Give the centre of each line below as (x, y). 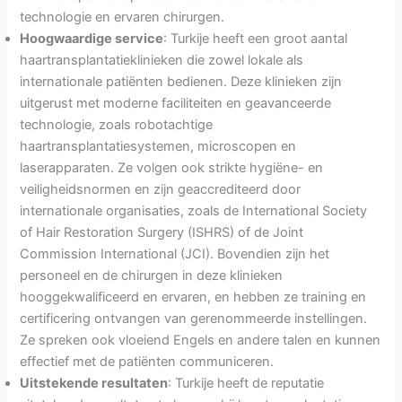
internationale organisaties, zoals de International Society (194, 211)
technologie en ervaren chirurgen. (122, 17)
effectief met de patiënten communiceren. (147, 362)
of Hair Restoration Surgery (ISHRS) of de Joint (162, 233)
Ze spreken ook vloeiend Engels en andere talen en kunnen (201, 341)
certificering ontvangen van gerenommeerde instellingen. (194, 319)
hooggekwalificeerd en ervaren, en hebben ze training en (193, 297)
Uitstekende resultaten (94, 384)
